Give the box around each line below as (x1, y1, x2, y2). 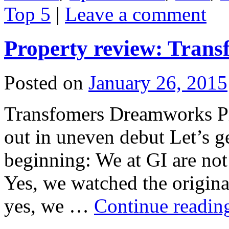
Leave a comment (65, 3, 207, 25)
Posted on (4, 71, 83, 94)
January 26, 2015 (88, 71, 227, 94)
